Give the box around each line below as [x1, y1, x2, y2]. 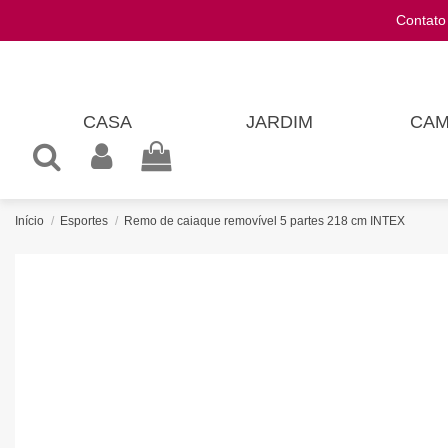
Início [15, 214, 44, 228]
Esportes [60, 214, 109, 228]
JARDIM [246, 112, 314, 133]
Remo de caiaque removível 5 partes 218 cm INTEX [124, 214, 406, 228]
